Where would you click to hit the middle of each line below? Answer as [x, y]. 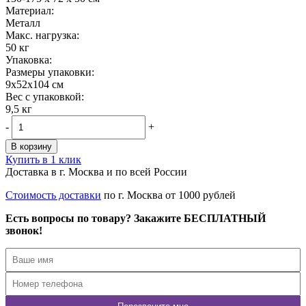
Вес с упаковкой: [45, 96]
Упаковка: [29, 59]
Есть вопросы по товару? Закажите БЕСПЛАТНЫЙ [136, 218]
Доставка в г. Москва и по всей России [96, 171]
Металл [23, 23]
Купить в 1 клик [43, 159]
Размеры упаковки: [50, 72]
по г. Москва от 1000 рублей [168, 195]
